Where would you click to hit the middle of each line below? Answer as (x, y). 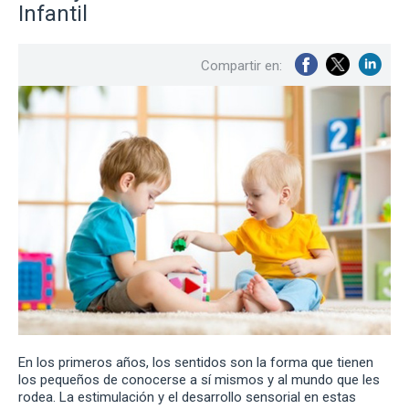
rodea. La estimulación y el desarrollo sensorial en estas (187, 397)
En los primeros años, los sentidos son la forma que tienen (196, 362)
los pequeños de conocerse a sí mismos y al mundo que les (199, 379)
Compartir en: (241, 66)
